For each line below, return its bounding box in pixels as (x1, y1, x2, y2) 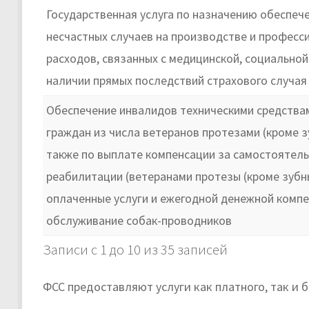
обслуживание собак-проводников (46, 212, 232, 229)
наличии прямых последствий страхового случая (46, 72, 307, 89)
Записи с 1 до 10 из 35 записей (43, 241, 228, 259)
